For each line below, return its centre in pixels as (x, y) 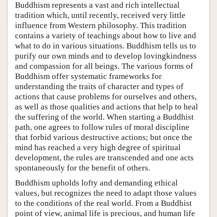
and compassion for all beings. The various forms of (104, 66)
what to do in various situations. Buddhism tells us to (106, 46)
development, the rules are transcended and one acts (104, 157)
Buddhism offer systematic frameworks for (88, 76)
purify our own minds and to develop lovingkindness (106, 56)
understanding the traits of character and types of (99, 86)
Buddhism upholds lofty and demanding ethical (96, 183)
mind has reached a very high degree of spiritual (98, 147)
